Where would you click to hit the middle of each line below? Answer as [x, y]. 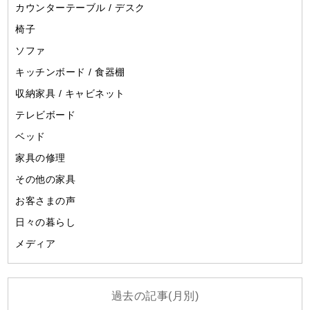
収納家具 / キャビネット [70, 93]
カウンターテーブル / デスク [80, 7]
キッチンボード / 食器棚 [70, 72]
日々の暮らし [46, 222]
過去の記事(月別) [155, 295]
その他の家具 [46, 179]
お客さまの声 [46, 200]
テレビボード [46, 115]
